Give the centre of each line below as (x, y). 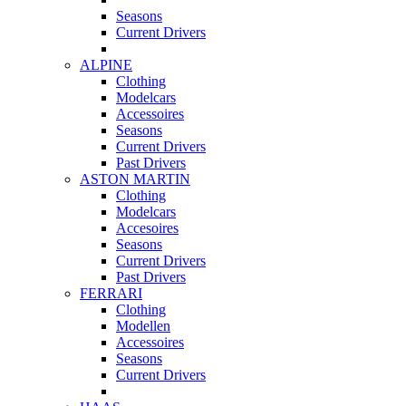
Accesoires (147, 228)
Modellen (143, 326)
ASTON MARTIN (135, 179)
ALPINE (106, 65)
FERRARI (111, 294)
